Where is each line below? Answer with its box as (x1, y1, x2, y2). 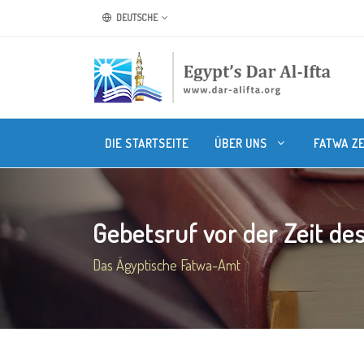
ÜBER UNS (214, 136, 271, 150)
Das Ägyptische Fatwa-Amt (93, 256, 240, 274)
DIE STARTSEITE (105, 136, 188, 150)
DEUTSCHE (115, 11, 158, 24)
